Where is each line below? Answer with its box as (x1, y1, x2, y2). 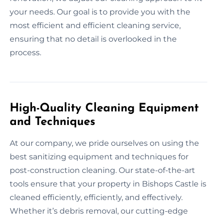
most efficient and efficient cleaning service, (10, 20, 181, 30)
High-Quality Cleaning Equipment (10, 102, 199, 114)
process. (10, 47, 41, 57)
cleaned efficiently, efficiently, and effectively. (10, 192, 183, 202)
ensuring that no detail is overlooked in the (10, 34, 177, 44)
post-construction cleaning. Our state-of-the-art (10, 165, 195, 175)
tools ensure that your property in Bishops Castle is (10, 179, 206, 188)
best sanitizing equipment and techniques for (10, 152, 188, 161)
